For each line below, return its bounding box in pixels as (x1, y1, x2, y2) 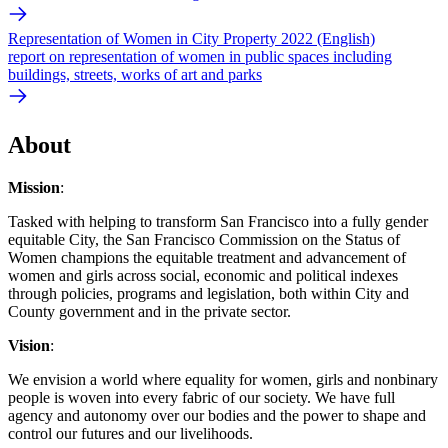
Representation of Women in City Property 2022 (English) (8, 29, 375, 47)
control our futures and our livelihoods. (8, 424, 253, 442)
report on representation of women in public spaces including (8, 47, 392, 65)
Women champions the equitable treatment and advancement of (8, 248, 406, 266)
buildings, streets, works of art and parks (8, 65, 262, 83)
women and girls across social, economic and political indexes (8, 266, 398, 284)
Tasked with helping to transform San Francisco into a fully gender (8, 212, 428, 230)
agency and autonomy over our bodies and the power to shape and (8, 406, 426, 424)
